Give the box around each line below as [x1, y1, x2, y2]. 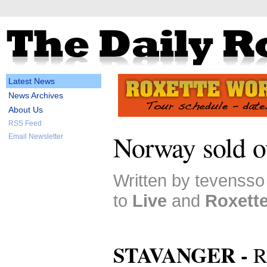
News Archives [8, 91, 63, 100]
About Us [8, 105, 43, 114]
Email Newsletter [8, 132, 63, 141]
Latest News [8, 76, 55, 86]
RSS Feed [8, 119, 42, 128]
